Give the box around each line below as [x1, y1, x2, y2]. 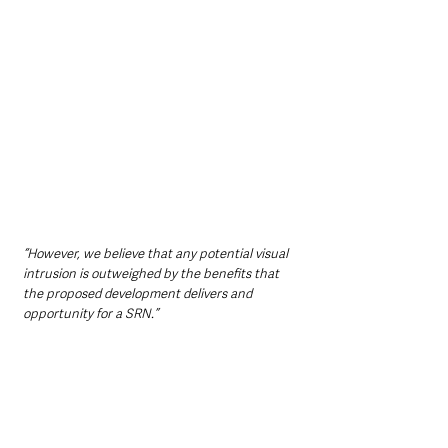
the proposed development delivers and [23, 284, 255, 302]
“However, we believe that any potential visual [23, 244, 291, 262]
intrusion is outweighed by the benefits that [23, 264, 282, 282]
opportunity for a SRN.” [23, 304, 158, 322]
